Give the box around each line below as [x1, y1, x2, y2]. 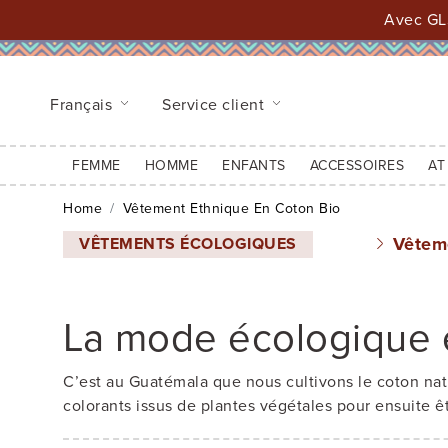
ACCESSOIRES [309, 157, 404, 174]
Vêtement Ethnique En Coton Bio [122, 200, 341, 217]
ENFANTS [222, 157, 286, 174]
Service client [162, 94, 269, 115]
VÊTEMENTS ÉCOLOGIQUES [79, 234, 297, 254]
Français [50, 94, 117, 115]
